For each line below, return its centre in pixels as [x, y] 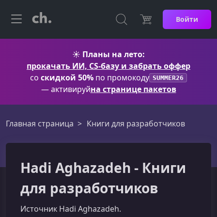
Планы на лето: [114, 54]
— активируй [66, 89]
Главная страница [40, 124]
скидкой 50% [67, 77]
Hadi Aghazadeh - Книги [103, 168]
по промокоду [121, 77]
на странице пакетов [133, 89]
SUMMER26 [168, 77]
